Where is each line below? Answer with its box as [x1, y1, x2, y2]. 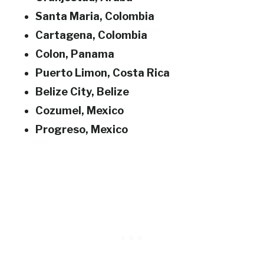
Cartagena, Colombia [35, 29, 147, 41]
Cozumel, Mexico [35, 104, 124, 117]
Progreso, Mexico [35, 123, 128, 136]
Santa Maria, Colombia [35, 10, 154, 22]
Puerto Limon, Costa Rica [35, 67, 170, 79]
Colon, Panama [35, 48, 114, 60]
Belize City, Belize [35, 85, 129, 98]
